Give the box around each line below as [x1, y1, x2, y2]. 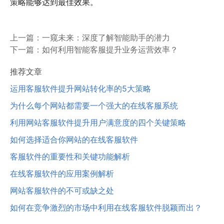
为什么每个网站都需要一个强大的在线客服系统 [10, 100, 178, 111]
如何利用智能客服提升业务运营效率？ [42, 44, 178, 55]
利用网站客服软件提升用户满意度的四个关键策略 [10, 117, 186, 128]
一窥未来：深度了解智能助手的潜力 [42, 32, 170, 43]
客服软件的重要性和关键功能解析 [10, 151, 130, 162]
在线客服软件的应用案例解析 [10, 168, 114, 179]
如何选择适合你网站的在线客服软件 [10, 134, 138, 145]
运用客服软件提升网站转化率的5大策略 [10, 83, 151, 94]
